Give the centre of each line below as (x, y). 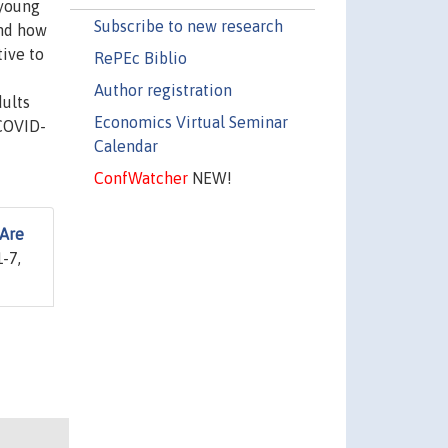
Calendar (125, 145)
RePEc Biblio (140, 57)
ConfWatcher (140, 177)
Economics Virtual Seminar (190, 121)
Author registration (162, 89)
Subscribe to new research (188, 25)
